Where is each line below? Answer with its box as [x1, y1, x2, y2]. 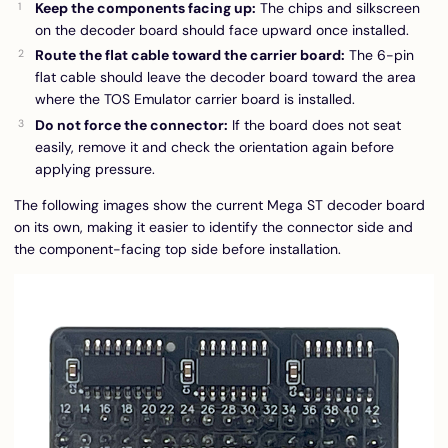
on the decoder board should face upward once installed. [35, 20, 409, 39]
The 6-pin [345, 46, 414, 64]
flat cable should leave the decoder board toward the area [35, 68, 416, 86]
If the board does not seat [228, 115, 401, 134]
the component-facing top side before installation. [14, 239, 341, 258]
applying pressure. [35, 159, 155, 178]
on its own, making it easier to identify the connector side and [14, 217, 413, 236]
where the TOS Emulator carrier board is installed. [35, 90, 355, 108]
